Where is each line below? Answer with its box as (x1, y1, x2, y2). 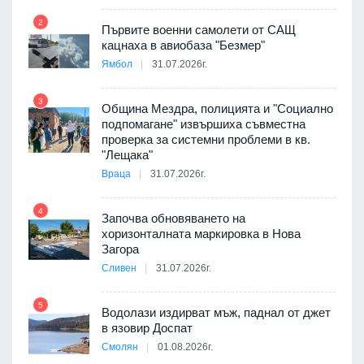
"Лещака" (102, 147, 156, 162)
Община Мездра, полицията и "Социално (102, 101, 333, 115)
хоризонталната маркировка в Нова (102, 226, 301, 240)
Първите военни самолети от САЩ (102, 22, 296, 37)
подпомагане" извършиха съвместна (102, 116, 305, 131)
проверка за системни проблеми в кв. (102, 132, 310, 146)
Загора (102, 241, 139, 256)
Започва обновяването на (102, 210, 245, 225)
